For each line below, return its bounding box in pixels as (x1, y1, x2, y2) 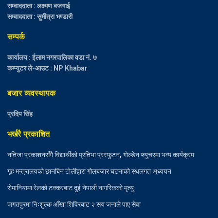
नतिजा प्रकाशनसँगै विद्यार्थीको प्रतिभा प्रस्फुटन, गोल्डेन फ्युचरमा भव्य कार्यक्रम (7, 151, 194, 159)
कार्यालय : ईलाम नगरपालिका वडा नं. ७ (7, 54, 97, 62)
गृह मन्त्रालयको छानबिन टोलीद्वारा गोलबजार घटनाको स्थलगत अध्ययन (7, 167, 171, 176)
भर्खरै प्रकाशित (7, 129, 50, 139)
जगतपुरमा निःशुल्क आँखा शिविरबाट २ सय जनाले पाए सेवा (7, 200, 141, 209)
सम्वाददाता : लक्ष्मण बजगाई (7, 2, 70, 10)
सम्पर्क (7, 32, 25, 42)
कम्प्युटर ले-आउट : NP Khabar (7, 64, 88, 73)
